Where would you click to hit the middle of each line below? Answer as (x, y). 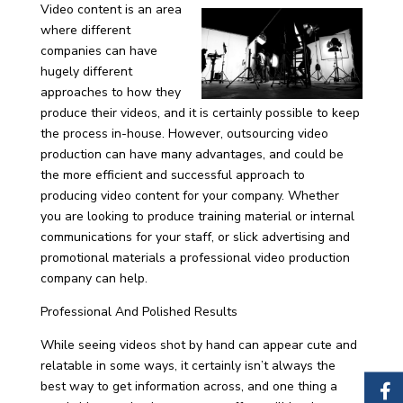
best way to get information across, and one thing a (188, 386)
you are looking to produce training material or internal (197, 216)
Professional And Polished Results (139, 312)
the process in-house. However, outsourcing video (184, 134)
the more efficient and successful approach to (172, 175)
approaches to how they (110, 92)
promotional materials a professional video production (195, 258)
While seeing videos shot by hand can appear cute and (198, 345)
